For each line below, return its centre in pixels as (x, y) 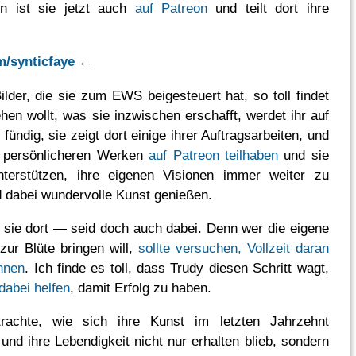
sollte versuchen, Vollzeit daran (233, 248)
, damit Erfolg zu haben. (141, 288)
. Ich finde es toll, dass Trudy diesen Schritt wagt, (177, 268)
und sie (303, 155)
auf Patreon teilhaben (213, 155)
